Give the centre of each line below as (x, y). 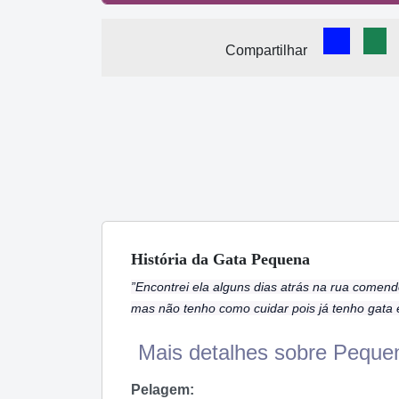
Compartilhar (266, 50)
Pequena (278, 260)
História (161, 260)
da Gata (219, 260)
